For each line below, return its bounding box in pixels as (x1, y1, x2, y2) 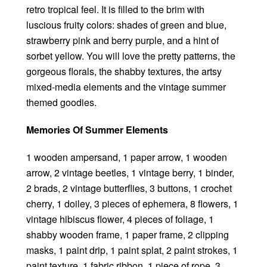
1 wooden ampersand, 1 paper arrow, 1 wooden (26, 150, 227, 164)
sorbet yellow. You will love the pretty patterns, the (26, 48, 235, 63)
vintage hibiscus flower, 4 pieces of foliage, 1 (26, 212, 214, 226)
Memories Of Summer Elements (26, 122, 168, 136)
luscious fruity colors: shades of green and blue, (26, 17, 226, 32)
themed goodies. (26, 95, 97, 109)
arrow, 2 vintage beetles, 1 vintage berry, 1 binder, (26, 165, 234, 179)
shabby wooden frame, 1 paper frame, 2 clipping (26, 227, 229, 241)
